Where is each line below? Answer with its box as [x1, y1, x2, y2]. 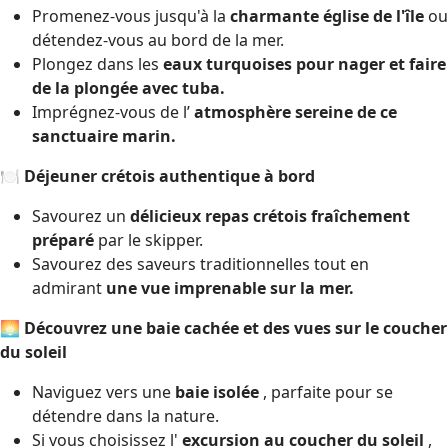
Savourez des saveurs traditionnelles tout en [32, 252, 369, 275]
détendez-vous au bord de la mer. [32, 28, 284, 51]
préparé [32, 228, 94, 251]
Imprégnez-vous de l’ [32, 100, 194, 123]
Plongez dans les [32, 52, 163, 75]
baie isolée [175, 380, 259, 403]
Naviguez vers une [32, 380, 175, 403]
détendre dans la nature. [32, 404, 219, 427]
